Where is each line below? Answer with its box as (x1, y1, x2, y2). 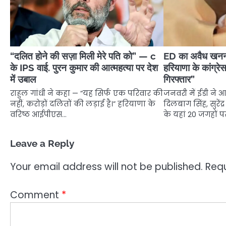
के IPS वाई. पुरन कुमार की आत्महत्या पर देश (10, 62, 158, 73)
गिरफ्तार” (163, 73, 195, 85)
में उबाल (10, 73, 36, 85)
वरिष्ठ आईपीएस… (10, 109, 67, 120)
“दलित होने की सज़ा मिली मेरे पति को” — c (10, 50, 156, 62)
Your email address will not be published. (10, 159, 203, 174)
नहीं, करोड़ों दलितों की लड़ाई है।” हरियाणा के (10, 98, 155, 109)
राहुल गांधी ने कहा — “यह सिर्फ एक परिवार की (10, 88, 163, 98)
